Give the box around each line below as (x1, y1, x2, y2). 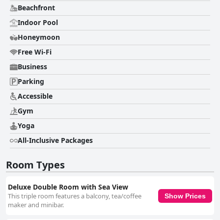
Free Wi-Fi (18, 47, 52, 57)
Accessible (18, 91, 53, 101)
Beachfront (18, 3, 55, 13)
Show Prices (165, 192, 206, 200)
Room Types (6, 158, 65, 172)
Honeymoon (18, 32, 60, 42)
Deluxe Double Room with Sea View (8, 182, 128, 192)
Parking (18, 77, 44, 86)
